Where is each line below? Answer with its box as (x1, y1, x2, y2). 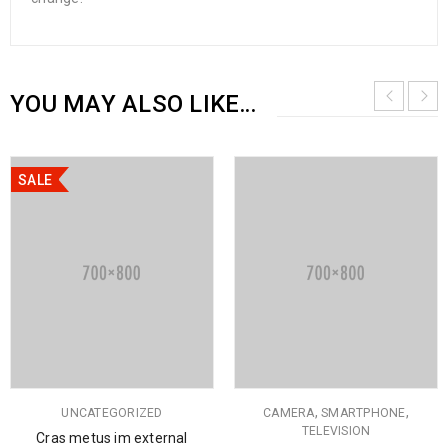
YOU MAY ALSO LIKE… (10, 90, 257, 119)
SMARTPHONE (321, 406, 406, 421)
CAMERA (263, 406, 315, 421)
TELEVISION (301, 424, 371, 439)
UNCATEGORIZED (61, 406, 163, 421)
